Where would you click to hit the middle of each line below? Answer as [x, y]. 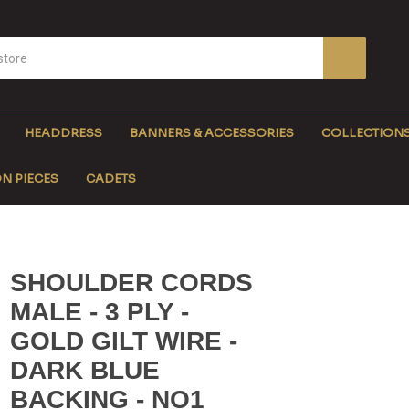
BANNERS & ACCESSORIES [211, 133]
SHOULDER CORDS [132, 283]
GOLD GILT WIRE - [124, 341]
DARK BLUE [85, 371]
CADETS [110, 179]
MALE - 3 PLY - [100, 312]
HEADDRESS [63, 133]
